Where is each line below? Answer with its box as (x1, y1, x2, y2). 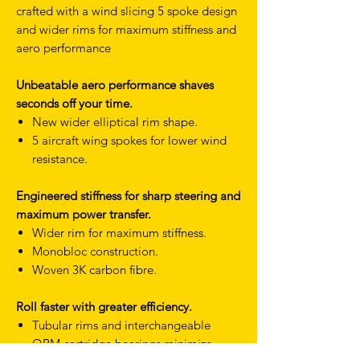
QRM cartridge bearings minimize (32, 336, 212, 352)
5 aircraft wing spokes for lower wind (32, 133, 227, 149)
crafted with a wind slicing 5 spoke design (16, 3, 237, 19)
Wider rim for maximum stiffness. (32, 225, 207, 241)
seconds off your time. (16, 96, 133, 112)
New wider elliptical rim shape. (32, 114, 198, 130)
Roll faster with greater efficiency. (16, 299, 192, 315)
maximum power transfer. (16, 207, 151, 223)
